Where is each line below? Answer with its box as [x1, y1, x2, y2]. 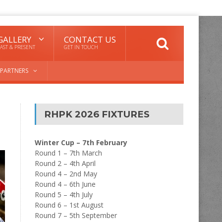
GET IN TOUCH [64, 44, 98, 51]
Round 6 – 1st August [34, 200, 104, 210]
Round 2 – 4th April [34, 159, 96, 168]
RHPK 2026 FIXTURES [44, 109, 150, 120]
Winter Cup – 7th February [34, 138, 127, 147]
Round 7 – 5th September [34, 211, 117, 220]
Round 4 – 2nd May [34, 169, 97, 178]
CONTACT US [64, 34, 116, 45]
